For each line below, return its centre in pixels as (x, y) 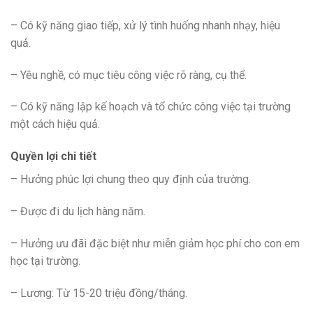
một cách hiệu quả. (55, 124)
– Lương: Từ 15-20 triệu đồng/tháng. (99, 293)
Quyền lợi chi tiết (53, 156)
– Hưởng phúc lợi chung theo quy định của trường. (131, 180)
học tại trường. (45, 261)
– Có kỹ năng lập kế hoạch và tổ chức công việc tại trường (151, 107)
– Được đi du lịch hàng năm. (78, 211)
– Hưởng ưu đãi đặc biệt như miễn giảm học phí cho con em (155, 243)
